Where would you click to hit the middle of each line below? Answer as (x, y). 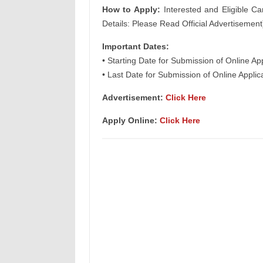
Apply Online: (131, 120)
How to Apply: (131, 9)
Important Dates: (135, 46)
